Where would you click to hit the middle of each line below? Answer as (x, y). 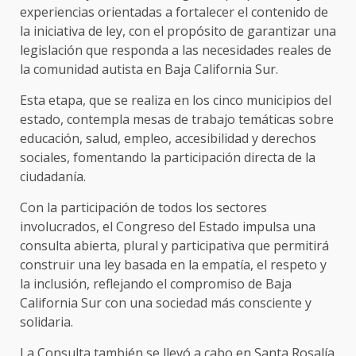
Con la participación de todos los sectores (143, 207)
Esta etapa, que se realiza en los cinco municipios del (176, 100)
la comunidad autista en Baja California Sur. (149, 69)
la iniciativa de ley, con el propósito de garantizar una (178, 31)
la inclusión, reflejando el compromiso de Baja (156, 283)
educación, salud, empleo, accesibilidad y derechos (168, 138)
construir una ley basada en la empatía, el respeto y (173, 264)
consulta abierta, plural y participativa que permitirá (174, 245)
